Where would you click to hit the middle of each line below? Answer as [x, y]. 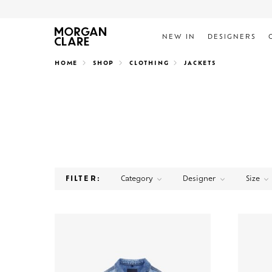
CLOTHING [149, 63]
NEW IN [178, 37]
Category [137, 180]
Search [66, 42]
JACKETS [200, 63]
